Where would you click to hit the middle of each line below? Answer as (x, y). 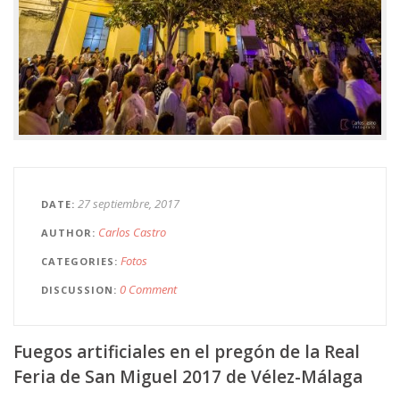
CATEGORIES (78, 262)
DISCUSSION (77, 290)
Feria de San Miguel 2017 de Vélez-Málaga (188, 377)
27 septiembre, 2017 (129, 204)
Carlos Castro (132, 233)
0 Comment (148, 290)
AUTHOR (67, 233)
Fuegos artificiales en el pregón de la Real (187, 352)
